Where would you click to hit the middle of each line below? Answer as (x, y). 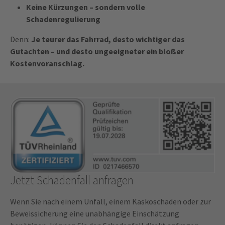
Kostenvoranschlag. (47, 64)
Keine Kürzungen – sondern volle (86, 7)
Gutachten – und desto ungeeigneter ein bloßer (97, 51)
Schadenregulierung (63, 19)
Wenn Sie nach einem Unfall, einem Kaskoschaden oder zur (110, 201)
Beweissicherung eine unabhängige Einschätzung (95, 213)
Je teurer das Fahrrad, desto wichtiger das (108, 39)
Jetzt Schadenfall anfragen (72, 180)
